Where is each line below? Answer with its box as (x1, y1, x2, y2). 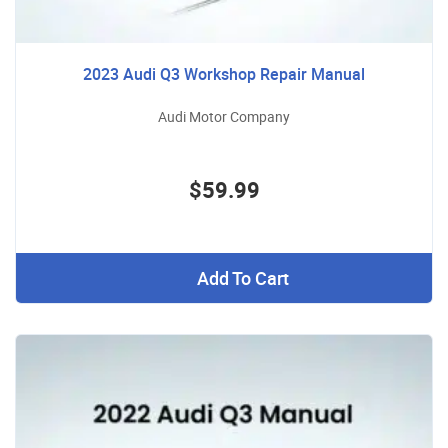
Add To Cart (196, 265, 289, 290)
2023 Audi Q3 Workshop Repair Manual (83, 62, 365, 85)
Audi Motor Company (158, 106, 290, 126)
